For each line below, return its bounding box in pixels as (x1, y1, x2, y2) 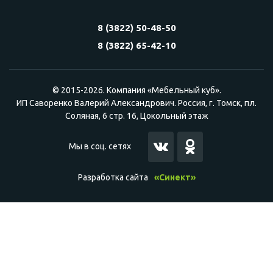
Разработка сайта (77, 172, 148, 182)
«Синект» (154, 172, 196, 182)
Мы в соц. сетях (68, 141, 131, 152)
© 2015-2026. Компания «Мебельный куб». (52, 85, 221, 95)
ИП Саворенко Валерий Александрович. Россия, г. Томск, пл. (16, 97, 257, 108)
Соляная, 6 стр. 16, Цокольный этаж (65, 110, 208, 121)
